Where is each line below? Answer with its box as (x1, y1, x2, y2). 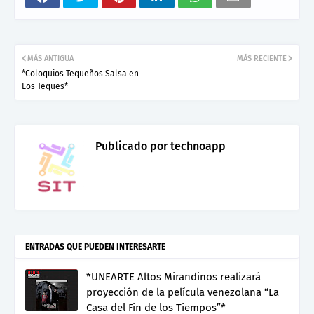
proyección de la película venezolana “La (86, 285, 279, 299)
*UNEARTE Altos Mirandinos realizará (86, 270, 261, 283)
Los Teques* (22, 81, 68, 91)
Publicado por (95, 139, 168, 153)
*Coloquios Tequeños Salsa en (22, 68, 139, 78)
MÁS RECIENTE (237, 53, 287, 63)
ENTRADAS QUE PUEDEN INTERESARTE (25, 241, 165, 252)
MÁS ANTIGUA (27, 53, 74, 63)
